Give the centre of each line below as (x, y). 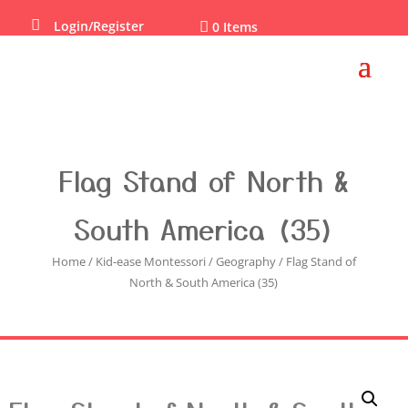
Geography (245, 261)
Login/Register (98, 26)
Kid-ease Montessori (150, 261)
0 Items (235, 27)
